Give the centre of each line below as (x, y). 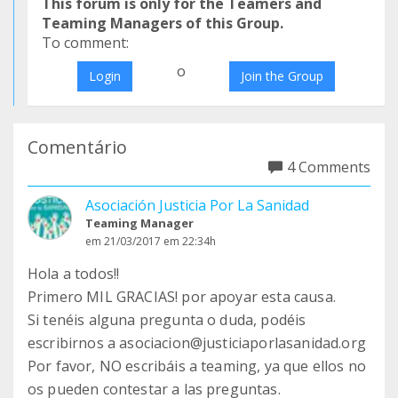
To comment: (85, 43)
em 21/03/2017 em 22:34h (151, 241)
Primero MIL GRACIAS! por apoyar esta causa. (182, 297)
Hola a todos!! (74, 274)
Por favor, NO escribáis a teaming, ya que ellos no (197, 366)
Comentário (77, 147)
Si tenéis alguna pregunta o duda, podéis (167, 320)
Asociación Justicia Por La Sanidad (197, 205)
